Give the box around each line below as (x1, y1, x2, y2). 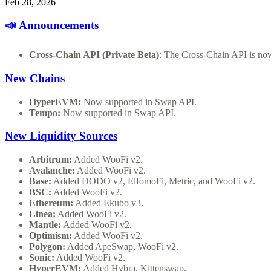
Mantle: (29, 220, 61, 230)
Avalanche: (29, 165, 75, 176)
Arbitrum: (29, 154, 72, 165)
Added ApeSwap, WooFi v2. (65, 241, 178, 252)
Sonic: (29, 252, 54, 263)
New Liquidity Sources (5, 129, 117, 143)
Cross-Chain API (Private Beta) (29, 50, 159, 60)
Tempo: (29, 107, 60, 118)
